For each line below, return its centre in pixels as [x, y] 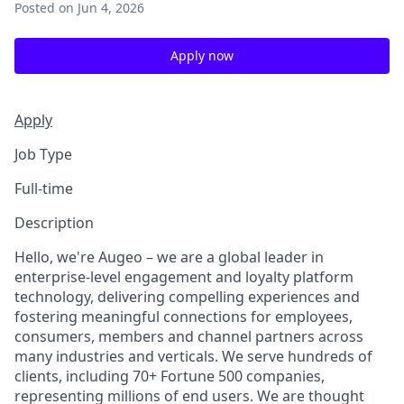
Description [54, 223]
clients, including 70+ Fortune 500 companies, [170, 376]
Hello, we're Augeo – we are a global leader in [169, 257]
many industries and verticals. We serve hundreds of [193, 356]
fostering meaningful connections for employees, [184, 317]
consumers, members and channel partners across [189, 336]
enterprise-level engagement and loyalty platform [184, 277]
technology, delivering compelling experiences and [187, 297]
